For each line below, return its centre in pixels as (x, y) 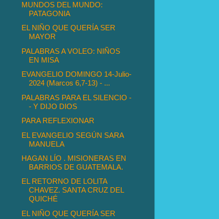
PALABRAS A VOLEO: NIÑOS (71, 51)
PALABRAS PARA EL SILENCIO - (77, 97)
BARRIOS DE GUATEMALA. (76, 167)
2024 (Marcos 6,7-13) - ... (70, 83)
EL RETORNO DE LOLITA (65, 181)
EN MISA (44, 60)
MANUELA (47, 144)
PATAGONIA (50, 13)
